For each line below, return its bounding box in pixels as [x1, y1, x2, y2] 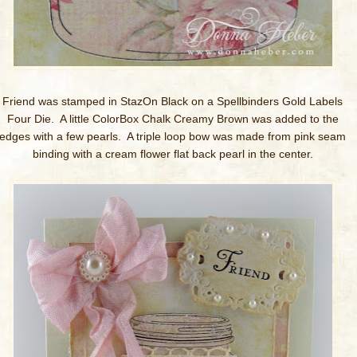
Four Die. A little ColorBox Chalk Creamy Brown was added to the [6, 112, 339, 125]
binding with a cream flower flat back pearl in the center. [32, 147, 313, 160]
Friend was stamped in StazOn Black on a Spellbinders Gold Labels [2, 95, 343, 108]
